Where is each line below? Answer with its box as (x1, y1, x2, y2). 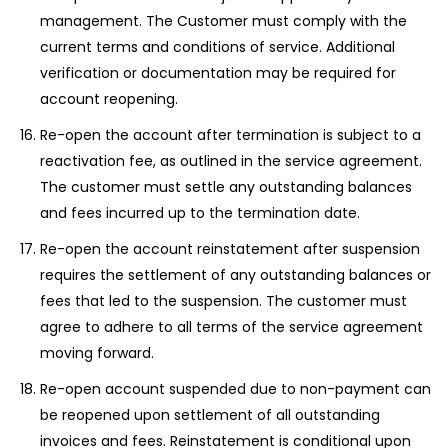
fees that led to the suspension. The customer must (40, 291, 407, 311)
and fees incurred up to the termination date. (40, 203, 360, 223)
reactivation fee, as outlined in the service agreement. (40, 151, 422, 171)
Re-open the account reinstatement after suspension (40, 239, 420, 259)
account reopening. (40, 89, 178, 109)
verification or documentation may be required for (40, 63, 396, 83)
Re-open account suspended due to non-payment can (40, 379, 431, 399)
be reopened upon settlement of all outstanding (40, 405, 380, 425)
